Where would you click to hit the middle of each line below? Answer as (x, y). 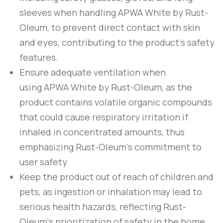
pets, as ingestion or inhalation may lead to (111, 192)
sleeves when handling (69, 13)
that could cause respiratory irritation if (104, 117)
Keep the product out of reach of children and (116, 177)
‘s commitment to (164, 147)
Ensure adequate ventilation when (93, 72)
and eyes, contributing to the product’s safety (117, 43)
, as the (177, 87)
